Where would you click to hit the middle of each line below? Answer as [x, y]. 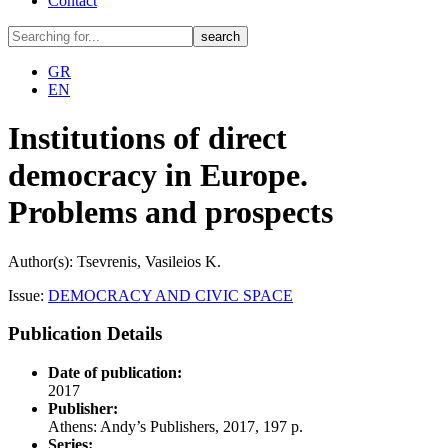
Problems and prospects [170, 212]
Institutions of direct [147, 138]
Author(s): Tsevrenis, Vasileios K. [114, 261]
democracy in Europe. [158, 175]
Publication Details [85, 334]
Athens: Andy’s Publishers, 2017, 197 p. [175, 427]
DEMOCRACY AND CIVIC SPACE [170, 295]
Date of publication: [115, 373]
